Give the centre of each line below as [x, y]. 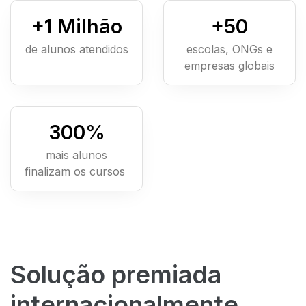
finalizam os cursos [76, 172]
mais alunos [76, 155]
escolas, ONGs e [229, 50]
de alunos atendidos [76, 50]
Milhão [87, 27]
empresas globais [229, 66]
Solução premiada [116, 275]
